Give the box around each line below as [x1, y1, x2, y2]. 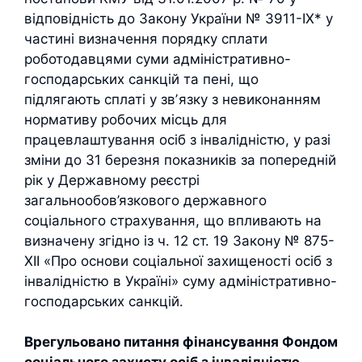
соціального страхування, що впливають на [24, 212, 322, 229]
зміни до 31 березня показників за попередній [24, 151, 336, 168]
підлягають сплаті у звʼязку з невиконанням [24, 90, 321, 107]
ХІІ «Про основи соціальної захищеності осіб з [24, 252, 332, 269]
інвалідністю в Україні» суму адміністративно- [24, 272, 337, 289]
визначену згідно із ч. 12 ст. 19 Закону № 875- [24, 232, 335, 249]
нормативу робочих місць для [24, 111, 227, 128]
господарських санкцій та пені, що [24, 70, 259, 87]
